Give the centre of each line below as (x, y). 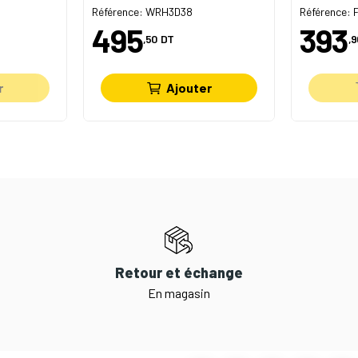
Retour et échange (179, 273)
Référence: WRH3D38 (142, 11)
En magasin (179, 293)
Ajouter (189, 88)
